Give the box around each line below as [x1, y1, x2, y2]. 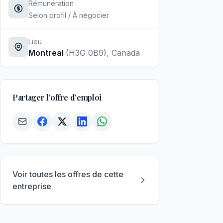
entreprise [12, 181, 51, 191]
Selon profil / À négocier [28, 11, 109, 19]
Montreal [28, 48, 66, 58]
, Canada [107, 48, 140, 58]
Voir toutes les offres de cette [12, 169, 123, 179]
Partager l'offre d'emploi [12, 92, 102, 103]
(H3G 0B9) [66, 48, 107, 58]
